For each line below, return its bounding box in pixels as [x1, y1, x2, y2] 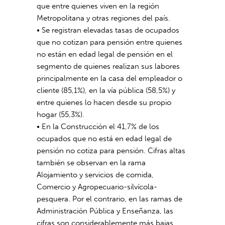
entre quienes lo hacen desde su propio [37, 98, 172, 107]
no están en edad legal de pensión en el [37, 50, 173, 59]
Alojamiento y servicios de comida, [37, 170, 154, 179]
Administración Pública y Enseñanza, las [37, 206, 174, 215]
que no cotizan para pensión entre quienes [37, 38, 183, 47]
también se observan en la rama [37, 158, 146, 167]
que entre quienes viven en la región [37, 2, 160, 11]
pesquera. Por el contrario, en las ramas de [37, 194, 183, 203]
